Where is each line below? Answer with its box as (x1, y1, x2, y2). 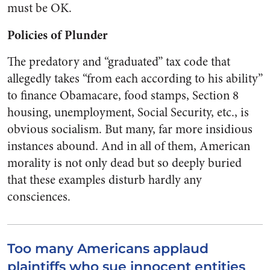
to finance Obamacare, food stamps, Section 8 (7, 87, 239, 104)
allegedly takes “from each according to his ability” (7, 70, 263, 87)
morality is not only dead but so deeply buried (7, 154, 242, 172)
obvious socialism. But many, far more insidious (7, 121, 253, 138)
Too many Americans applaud (7, 240, 209, 257)
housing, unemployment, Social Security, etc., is (7, 104, 249, 121)
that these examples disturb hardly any (7, 171, 202, 189)
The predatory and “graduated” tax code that (7, 53, 230, 71)
